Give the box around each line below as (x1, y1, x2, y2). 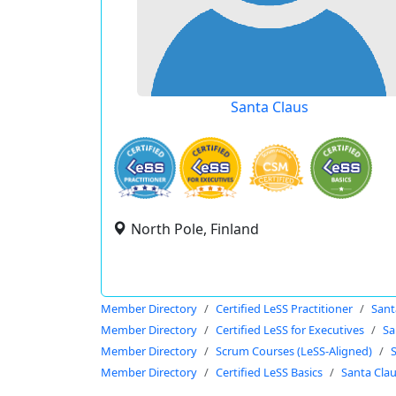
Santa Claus (230, 97, 308, 117)
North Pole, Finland (131, 219, 259, 239)
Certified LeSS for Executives (216, 322, 364, 338)
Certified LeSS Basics (216, 364, 323, 380)
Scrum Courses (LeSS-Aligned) (216, 343, 372, 359)
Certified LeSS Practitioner (216, 301, 353, 316)
